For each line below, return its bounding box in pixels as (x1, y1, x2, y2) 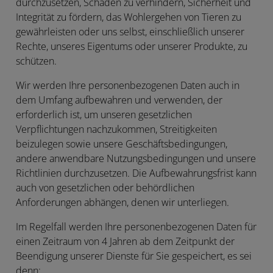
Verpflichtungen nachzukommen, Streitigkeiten (16, 123, 217, 135)
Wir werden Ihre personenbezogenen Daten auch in (16, 79, 239, 91)
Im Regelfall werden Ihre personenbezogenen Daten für (16, 221, 257, 233)
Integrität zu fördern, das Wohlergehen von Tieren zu (16, 11, 241, 23)
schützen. (16, 55, 57, 67)
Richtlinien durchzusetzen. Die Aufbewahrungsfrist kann (16, 167, 257, 179)
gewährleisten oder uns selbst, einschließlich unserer (16, 26, 244, 38)
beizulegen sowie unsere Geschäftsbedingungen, (16, 138, 227, 150)
